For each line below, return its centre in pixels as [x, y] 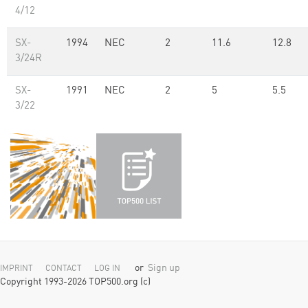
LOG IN [107, 269]
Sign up [164, 268]
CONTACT [64, 269]
